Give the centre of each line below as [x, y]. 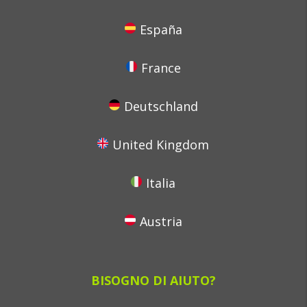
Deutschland [161, 106]
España [161, 29]
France [161, 68]
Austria [161, 221]
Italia [161, 183]
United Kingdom [161, 145]
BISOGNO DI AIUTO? [153, 280]
